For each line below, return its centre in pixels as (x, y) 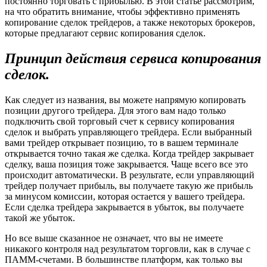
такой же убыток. (40, 218)
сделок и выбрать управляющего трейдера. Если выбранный (128, 132)
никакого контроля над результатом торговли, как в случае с (128, 249)
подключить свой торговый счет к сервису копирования (119, 121)
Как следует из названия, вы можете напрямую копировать (125, 100)
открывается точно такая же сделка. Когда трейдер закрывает (129, 153)
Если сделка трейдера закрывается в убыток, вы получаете (124, 207)
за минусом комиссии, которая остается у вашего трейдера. (125, 196)
